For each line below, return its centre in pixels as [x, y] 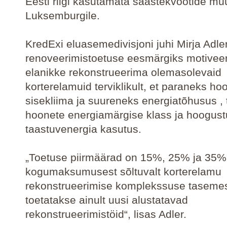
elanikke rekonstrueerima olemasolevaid [123, 72]
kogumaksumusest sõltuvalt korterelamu [123, 172]
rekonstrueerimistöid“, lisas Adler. [107, 214]
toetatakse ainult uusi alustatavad [107, 200]
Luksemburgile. [63, 15]
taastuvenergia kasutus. [83, 129]
